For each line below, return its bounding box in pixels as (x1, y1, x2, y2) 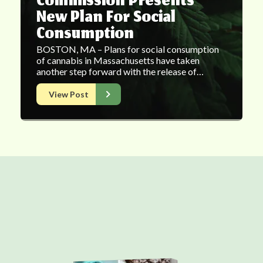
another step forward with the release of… (36, 66, 204, 77)
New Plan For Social (36, 5, 176, 33)
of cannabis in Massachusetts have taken (36, 55, 200, 66)
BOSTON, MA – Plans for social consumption (36, 43, 219, 55)
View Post (49, 89, 89, 100)
